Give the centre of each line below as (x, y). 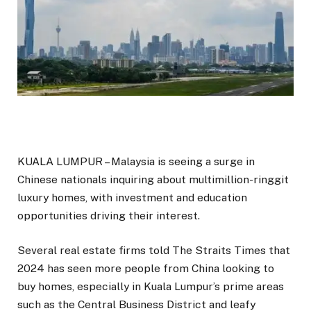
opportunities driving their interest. (109, 216)
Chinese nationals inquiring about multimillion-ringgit (153, 180)
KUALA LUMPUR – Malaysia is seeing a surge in (136, 162)
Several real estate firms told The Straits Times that (154, 251)
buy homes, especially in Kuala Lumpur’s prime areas (151, 287)
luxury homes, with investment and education (132, 198)
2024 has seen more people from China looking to (146, 269)
